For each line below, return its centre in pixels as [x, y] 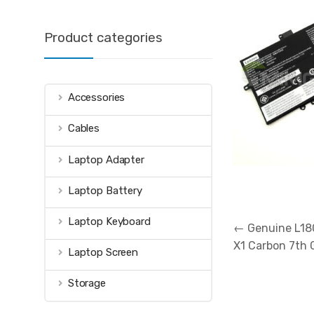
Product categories [103, 37]
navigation [261, 238]
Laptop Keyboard [109, 221]
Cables [84, 129]
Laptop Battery [105, 190]
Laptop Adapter [106, 159]
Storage [87, 284]
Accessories [96, 98]
